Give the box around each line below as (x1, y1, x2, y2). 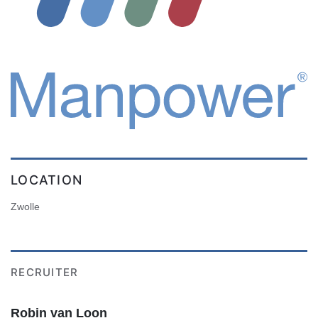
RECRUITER (11, 265, 79, 280)
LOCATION (11, 172, 82, 188)
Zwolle (11, 201, 40, 213)
